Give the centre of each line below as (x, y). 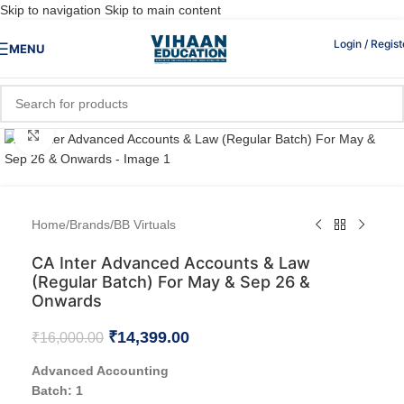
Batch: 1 (57, 390)
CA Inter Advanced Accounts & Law (171, 263)
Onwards (67, 301)
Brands (90, 225)
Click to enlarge (97, 135)
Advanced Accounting (100, 371)
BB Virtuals (145, 225)
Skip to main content (163, 10)
